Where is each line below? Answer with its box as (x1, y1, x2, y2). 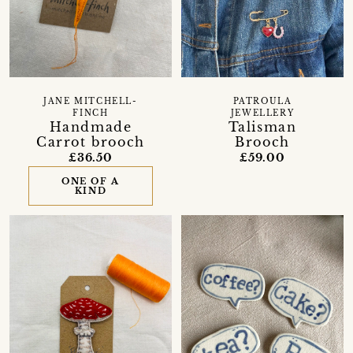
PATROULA (232, 96, 292, 106)
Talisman (228, 118, 297, 135)
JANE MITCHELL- (43, 96, 138, 106)
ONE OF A (61, 175, 120, 187)
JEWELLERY (230, 108, 295, 118)
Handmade (49, 118, 132, 135)
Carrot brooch (36, 133, 145, 150)
